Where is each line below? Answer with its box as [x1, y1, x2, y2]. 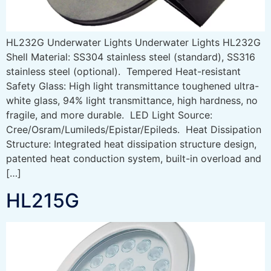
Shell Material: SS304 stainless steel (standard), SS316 [6, 51, 255, 64]
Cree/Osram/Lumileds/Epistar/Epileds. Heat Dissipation [6, 123, 261, 136]
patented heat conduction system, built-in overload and [6, 152, 261, 165]
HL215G [6, 188, 79, 212]
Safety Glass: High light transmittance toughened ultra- [6, 80, 259, 93]
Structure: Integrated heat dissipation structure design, [6, 138, 256, 151]
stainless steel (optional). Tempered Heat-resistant [6, 65, 241, 78]
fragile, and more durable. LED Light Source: [6, 109, 212, 122]
